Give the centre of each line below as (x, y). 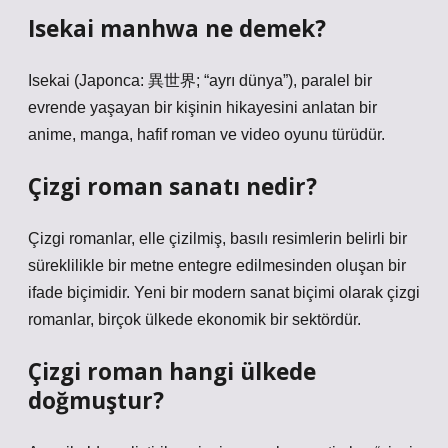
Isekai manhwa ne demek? (177, 28)
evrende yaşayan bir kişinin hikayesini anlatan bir (202, 107)
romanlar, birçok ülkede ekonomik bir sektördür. (194, 319)
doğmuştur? (96, 400)
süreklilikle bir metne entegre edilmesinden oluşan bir (217, 265)
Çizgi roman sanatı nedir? (172, 186)
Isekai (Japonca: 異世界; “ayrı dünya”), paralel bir (200, 80)
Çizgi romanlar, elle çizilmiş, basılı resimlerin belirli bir (217, 238)
